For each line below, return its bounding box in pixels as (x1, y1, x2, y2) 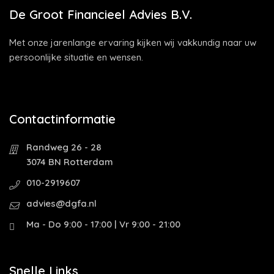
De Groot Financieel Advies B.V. (9, 7, 192, 22)
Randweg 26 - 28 (26, 141, 102, 153)
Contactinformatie (9, 111, 116, 127)
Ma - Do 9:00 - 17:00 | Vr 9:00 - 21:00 (26, 218, 180, 230)
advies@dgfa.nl (26, 198, 97, 209)
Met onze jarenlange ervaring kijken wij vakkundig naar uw (9, 37, 256, 48)
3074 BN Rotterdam (26, 156, 113, 168)
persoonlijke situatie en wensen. (9, 51, 143, 63)
